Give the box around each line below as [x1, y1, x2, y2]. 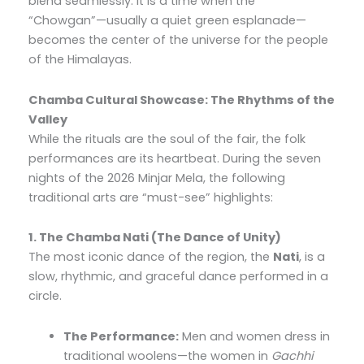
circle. [28, 288, 62, 305]
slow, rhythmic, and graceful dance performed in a [28, 268, 328, 285]
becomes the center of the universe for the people [28, 32, 328, 49]
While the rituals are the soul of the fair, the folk [28, 130, 305, 147]
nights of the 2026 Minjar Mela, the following [28, 169, 285, 186]
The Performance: [63, 327, 180, 344]
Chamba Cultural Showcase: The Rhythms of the [28, 91, 335, 108]
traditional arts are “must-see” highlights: [28, 188, 273, 206]
